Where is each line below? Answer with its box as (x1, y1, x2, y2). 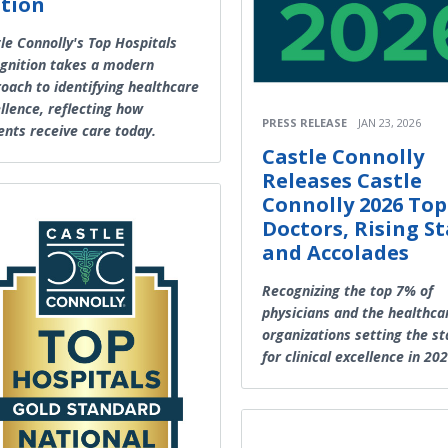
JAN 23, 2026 (358, 115, 421, 131)
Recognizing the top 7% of (262, 281, 433, 301)
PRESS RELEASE (262, 115, 347, 131)
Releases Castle (262, 167, 422, 195)
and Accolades (262, 239, 409, 267)
